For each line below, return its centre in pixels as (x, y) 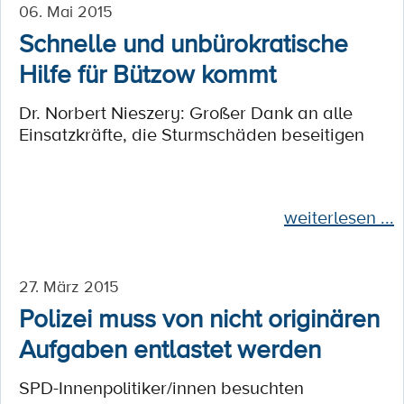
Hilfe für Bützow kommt (147, 73)
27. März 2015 (69, 286)
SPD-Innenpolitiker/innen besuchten (161, 388)
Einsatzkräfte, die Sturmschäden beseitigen (192, 134)
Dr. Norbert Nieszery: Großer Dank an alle (186, 113)
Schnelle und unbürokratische (184, 42)
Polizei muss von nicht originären (199, 317)
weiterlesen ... (339, 217)
